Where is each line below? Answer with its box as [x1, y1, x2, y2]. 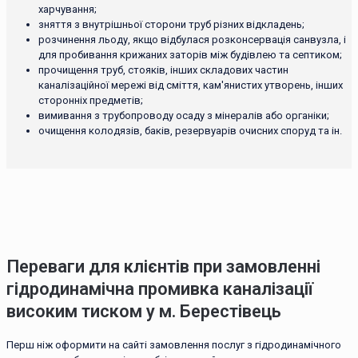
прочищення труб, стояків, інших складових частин [38, 64, 288, 77]
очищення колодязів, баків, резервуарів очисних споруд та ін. [38, 125, 342, 137]
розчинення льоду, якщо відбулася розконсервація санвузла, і [38, 34, 346, 46]
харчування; [38, 3, 97, 16]
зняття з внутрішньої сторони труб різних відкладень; [38, 18, 304, 31]
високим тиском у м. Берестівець [6, 300, 281, 321]
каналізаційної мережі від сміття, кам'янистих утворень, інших [38, 79, 343, 92]
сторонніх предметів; [38, 94, 143, 107]
